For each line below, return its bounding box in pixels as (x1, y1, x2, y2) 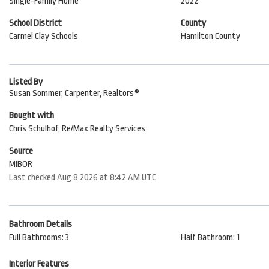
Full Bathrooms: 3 (9, 232, 69, 243)
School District (9, 18, 62, 28)
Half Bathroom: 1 (180, 232, 240, 243)
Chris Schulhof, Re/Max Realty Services (9, 124, 145, 134)
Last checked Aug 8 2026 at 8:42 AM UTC (9, 172, 156, 183)
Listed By (9, 77, 43, 87)
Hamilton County (180, 31, 240, 41)
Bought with (9, 110, 54, 121)
